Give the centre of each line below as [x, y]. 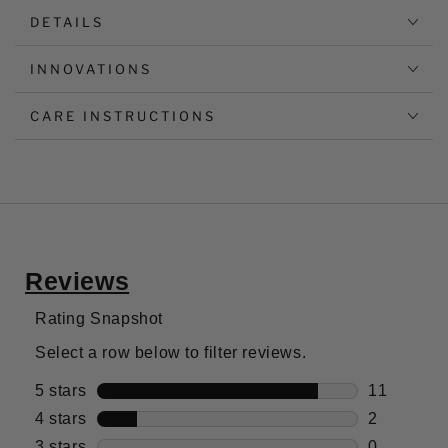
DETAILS [67, 21]
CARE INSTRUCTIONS [123, 115]
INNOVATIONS [91, 68]
